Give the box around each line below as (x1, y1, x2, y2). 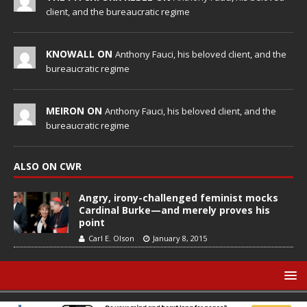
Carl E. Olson (88, 233, 134, 244)
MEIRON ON (46, 104, 105, 118)
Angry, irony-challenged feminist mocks (79, 191, 278, 205)
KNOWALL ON (46, 47, 115, 61)
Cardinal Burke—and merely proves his (79, 204, 270, 217)
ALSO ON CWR (14, 160, 82, 173)
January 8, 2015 (153, 233, 207, 244)
